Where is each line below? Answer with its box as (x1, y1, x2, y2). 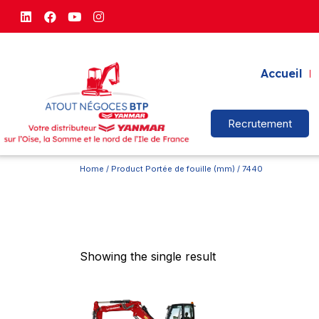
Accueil (260, 66, 302, 81)
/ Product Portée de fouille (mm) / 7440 (104, 164, 263, 174)
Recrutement (228, 117, 293, 131)
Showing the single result (80, 249, 216, 263)
